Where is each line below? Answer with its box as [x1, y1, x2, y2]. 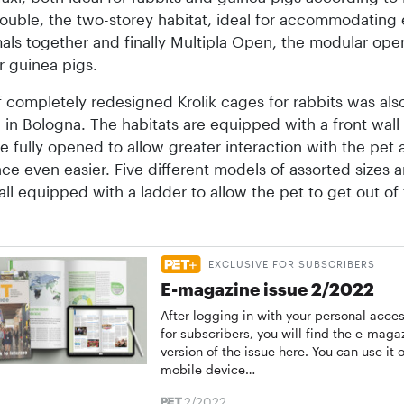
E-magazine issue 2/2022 [161, 278, 375, 299]
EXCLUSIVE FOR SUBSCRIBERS [208, 257, 376, 270]
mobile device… [161, 361, 256, 377]
